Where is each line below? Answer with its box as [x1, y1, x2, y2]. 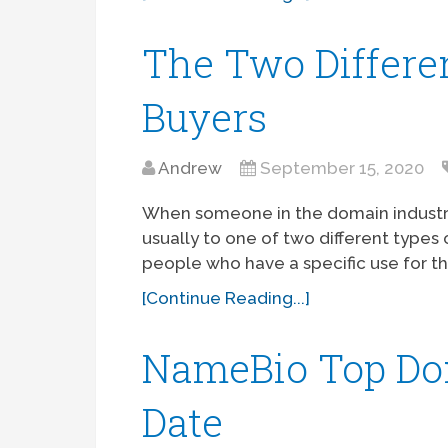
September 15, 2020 [260, 158, 425, 179]
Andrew [158, 158, 223, 179]
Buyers [142, 91, 268, 144]
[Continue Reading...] [142, 288, 311, 309]
